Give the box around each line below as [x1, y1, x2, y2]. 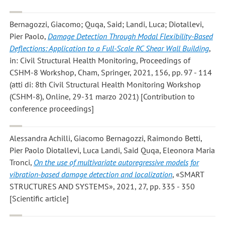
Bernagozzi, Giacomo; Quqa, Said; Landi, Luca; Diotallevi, [9, 19, 203, 30]
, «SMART [172, 169, 204, 179]
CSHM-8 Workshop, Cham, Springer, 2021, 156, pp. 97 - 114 [9, 67, 212, 78]
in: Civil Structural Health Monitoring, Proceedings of [9, 55, 190, 66]
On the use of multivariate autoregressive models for [33, 157, 199, 167]
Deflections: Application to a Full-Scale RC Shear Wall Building [9, 43, 209, 54]
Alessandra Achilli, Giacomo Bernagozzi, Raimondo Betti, [9, 133, 202, 143]
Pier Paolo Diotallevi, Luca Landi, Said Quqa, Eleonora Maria [9, 145, 215, 155]
